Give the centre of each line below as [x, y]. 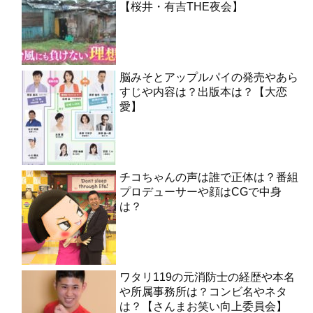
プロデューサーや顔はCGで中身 [201, 191]
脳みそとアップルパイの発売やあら [209, 77]
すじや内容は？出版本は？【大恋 [203, 92]
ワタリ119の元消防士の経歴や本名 [207, 277]
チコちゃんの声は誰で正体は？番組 [209, 177]
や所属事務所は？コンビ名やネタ [203, 291]
